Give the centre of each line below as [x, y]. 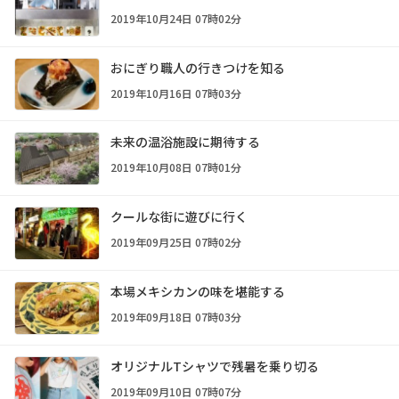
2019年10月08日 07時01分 [176, 167]
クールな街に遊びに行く [179, 217]
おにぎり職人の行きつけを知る [198, 67]
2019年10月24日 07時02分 [176, 18]
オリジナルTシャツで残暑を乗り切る [215, 366]
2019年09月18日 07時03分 [176, 316]
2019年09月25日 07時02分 [176, 242]
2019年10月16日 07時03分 [176, 93]
